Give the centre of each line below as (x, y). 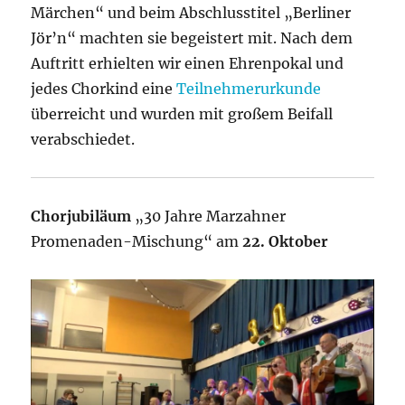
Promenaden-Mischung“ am (137, 241)
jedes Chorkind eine (104, 88)
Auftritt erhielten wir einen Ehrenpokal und (188, 63)
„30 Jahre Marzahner (209, 216)
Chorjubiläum (81, 216)
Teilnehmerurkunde (249, 88)
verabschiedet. (83, 139)
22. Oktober (286, 241)
